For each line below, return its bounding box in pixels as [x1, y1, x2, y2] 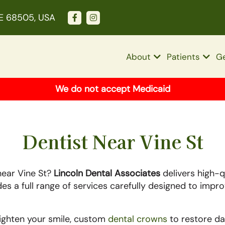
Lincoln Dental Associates [54, 167, 160, 179]
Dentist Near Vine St [22, 128, 203, 154]
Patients [167, 51, 200, 62]
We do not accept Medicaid [55, 83, 170, 95]
